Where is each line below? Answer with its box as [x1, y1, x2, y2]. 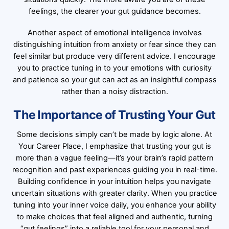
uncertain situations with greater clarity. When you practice [12, 188, 217, 198]
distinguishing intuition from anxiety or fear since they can [13, 40, 216, 50]
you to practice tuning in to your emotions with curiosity [17, 63, 212, 73]
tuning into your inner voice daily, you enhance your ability [13, 200, 216, 210]
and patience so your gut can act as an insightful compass [12, 75, 217, 85]
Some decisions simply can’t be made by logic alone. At [17, 129, 212, 139]
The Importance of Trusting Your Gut [13, 107, 216, 123]
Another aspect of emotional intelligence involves [27, 28, 202, 38]
